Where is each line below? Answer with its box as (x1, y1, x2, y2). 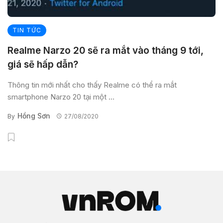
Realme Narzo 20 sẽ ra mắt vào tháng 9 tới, (7, 44, 204, 56)
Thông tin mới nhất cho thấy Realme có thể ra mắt (7, 80, 177, 90)
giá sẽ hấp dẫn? (7, 58, 78, 70)
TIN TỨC (12, 26, 41, 34)
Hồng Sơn (17, 111, 50, 120)
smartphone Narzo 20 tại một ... (7, 92, 114, 102)
